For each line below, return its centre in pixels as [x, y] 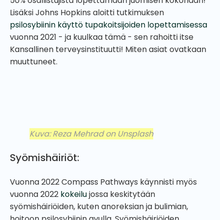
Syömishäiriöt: [44, 157]
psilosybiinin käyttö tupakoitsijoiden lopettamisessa [109, 25]
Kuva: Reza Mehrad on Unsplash [91, 134]
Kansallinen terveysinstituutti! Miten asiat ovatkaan [108, 49]
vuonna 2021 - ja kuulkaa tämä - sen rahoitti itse [102, 37]
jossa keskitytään [121, 194]
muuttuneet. [35, 61]
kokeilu [74, 194]
